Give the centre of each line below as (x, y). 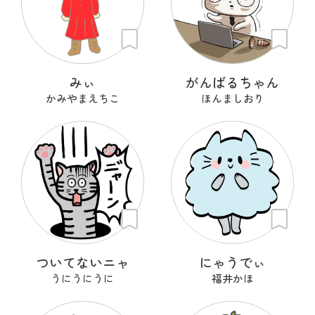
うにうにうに (83, 278)
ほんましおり (232, 98)
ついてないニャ (82, 262)
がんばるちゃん (233, 82)
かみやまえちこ (82, 98)
